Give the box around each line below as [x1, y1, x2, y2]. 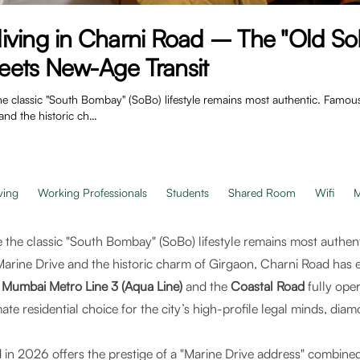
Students [166, 186, 209, 199]
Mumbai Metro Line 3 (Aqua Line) [2, 278, 182, 294]
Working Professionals [38, 186, 147, 199]
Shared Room [228, 186, 296, 199]
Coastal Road [231, 278, 305, 294]
